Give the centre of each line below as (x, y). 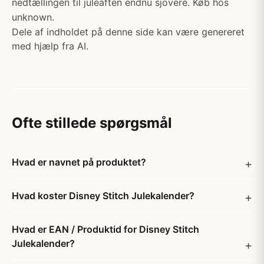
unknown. (33, 17)
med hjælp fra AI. (50, 46)
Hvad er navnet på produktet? (79, 162)
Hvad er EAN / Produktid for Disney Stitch (105, 229)
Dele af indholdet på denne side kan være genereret (128, 32)
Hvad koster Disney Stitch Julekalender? (103, 196)
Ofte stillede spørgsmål (92, 123)
